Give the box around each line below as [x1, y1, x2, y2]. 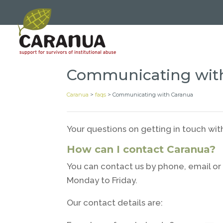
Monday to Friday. [67, 175, 138, 185]
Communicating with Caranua [112, 91, 194, 98]
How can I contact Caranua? [67, 143, 216, 155]
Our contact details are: [67, 198, 163, 208]
